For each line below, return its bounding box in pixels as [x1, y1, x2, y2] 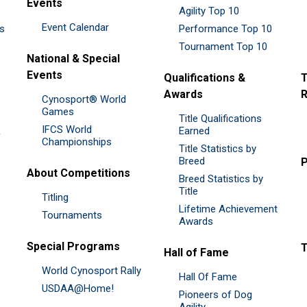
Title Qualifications [179, 112, 262, 125]
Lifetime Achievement [179, 202, 278, 215]
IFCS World [42, 123, 92, 136]
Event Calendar [42, 21, 109, 34]
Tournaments [42, 208, 102, 221]
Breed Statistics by [179, 172, 263, 185]
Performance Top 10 [179, 22, 272, 35]
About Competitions [27, 166, 130, 180]
